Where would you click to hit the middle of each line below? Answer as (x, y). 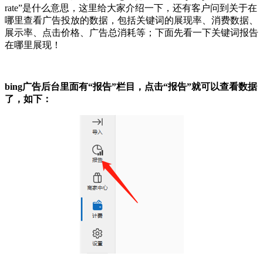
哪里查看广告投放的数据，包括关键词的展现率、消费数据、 (131, 21)
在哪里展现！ (33, 45)
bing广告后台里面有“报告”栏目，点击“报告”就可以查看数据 (131, 87)
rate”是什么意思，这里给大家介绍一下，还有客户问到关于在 (131, 8)
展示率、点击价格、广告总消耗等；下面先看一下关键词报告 (131, 33)
